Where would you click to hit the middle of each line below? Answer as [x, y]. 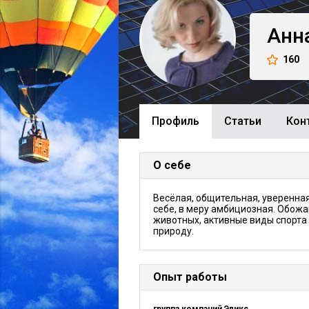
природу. [173, 231]
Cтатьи [243, 121]
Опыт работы [190, 277]
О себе [172, 165]
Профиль [176, 121]
